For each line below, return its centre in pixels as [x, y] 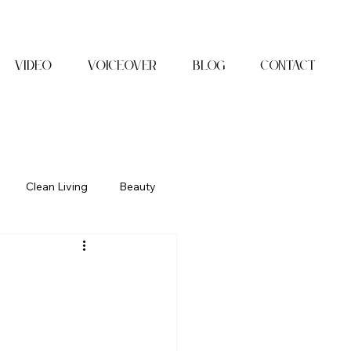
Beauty [138, 186]
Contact [289, 66]
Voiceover [123, 66]
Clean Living [57, 186]
